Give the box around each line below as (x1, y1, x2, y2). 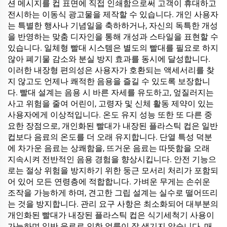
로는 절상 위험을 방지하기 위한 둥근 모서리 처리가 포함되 (8, 166, 218, 175)
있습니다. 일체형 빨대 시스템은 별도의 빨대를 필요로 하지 (8, 43, 218, 53)
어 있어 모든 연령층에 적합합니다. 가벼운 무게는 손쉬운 (8, 177, 210, 186)
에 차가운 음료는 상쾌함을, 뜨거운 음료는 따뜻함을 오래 (8, 143, 210, 153)
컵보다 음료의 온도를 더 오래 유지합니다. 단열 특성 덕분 (8, 132, 212, 142)
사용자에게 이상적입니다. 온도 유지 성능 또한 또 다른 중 (8, 110, 212, 120)
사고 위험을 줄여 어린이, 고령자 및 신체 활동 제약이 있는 (8, 99, 214, 108)
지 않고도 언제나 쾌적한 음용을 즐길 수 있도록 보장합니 (8, 77, 210, 86)
